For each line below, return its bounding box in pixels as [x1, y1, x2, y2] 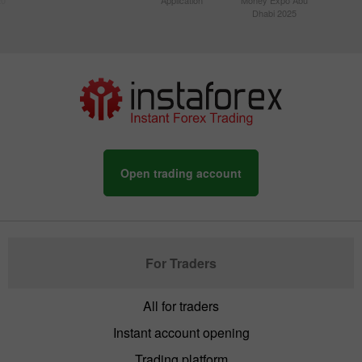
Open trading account [120, 164, 242, 181]
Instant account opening [112, 322, 250, 342]
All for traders [143, 296, 219, 315]
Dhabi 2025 [252, 6, 297, 19]
